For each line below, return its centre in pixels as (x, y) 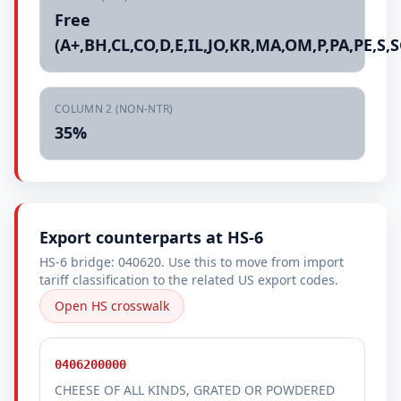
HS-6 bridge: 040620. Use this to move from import (192, 262)
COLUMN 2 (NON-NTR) (114, 109)
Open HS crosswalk (112, 306)
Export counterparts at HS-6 (151, 237)
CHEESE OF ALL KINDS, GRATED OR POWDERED (195, 390)
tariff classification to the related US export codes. (189, 280)
